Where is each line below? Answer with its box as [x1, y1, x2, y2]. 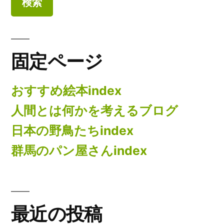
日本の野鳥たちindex [11, 123, 133, 138]
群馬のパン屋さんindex [11, 143, 147, 158]
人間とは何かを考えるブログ [11, 103, 178, 118]
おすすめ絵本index [11, 83, 121, 98]
